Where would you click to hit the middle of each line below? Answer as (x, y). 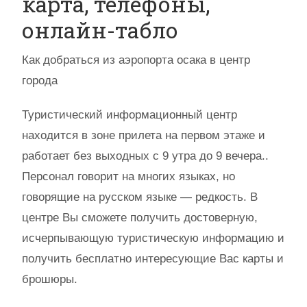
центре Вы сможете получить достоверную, (140, 218)
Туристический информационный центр (130, 115)
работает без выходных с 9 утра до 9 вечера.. (145, 156)
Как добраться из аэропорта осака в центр (136, 60)
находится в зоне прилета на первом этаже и (144, 135)
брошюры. (50, 279)
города (40, 81)
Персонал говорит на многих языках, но (128, 176)
